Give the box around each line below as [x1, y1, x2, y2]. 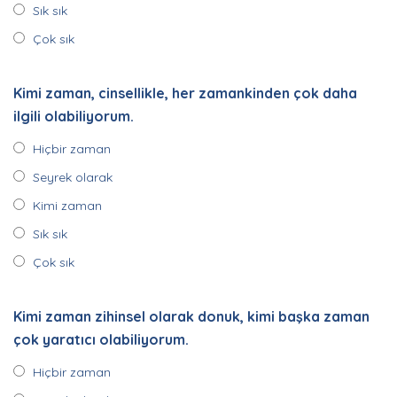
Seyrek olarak [33, 169, 113, 185]
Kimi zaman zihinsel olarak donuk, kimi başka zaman [13, 307, 370, 325]
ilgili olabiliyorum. [13, 107, 134, 125]
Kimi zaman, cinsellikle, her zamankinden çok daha [13, 84, 357, 102]
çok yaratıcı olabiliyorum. [13, 331, 189, 348]
